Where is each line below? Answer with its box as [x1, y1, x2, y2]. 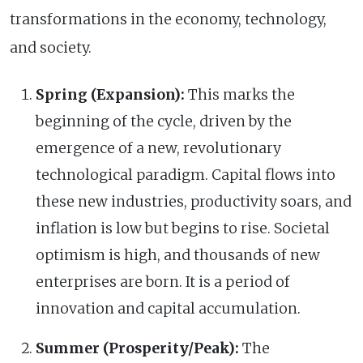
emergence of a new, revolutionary [36, 139, 281, 157]
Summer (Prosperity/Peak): [36, 339, 239, 357]
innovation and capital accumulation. [36, 299, 301, 318]
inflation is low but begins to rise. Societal [36, 219, 330, 237]
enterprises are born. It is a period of [36, 272, 290, 291]
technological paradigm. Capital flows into [36, 165, 335, 184]
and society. [10, 38, 92, 57]
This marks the [185, 85, 295, 104]
